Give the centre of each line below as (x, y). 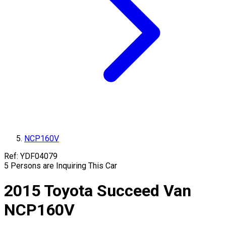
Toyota (68, 191)
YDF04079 (39, 156)
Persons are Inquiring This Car (64, 166)
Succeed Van (144, 191)
